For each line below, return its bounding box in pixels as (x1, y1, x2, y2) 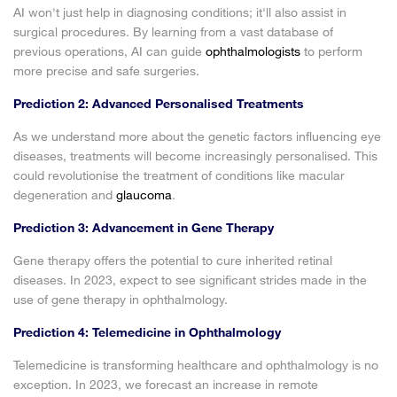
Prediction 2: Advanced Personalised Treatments (13, 96, 304, 111)
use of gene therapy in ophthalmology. (13, 292, 228, 307)
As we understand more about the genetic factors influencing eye (13, 128, 381, 144)
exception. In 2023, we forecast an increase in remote (13, 377, 318, 392)
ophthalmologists (206, 43, 300, 58)
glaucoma (116, 187, 172, 202)
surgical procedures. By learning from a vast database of (13, 24, 333, 39)
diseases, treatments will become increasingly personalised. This (13, 148, 378, 163)
